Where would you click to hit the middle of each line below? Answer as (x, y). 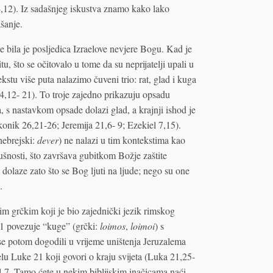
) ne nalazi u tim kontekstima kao (122, 140)
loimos (112, 225)
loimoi (142, 225)
